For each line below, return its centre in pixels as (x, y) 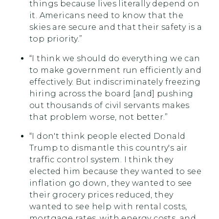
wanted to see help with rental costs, (108, 207)
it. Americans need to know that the (106, 15)
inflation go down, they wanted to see (111, 183)
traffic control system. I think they (101, 160)
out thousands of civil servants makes (109, 105)
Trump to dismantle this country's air (109, 148)
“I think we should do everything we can (115, 58)
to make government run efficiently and (116, 70)
